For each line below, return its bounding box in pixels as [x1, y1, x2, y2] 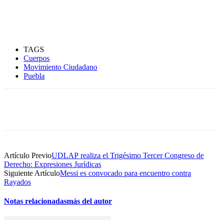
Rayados [4, 177, 31, 186]
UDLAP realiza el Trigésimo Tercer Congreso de [52, 151, 204, 160]
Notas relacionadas [4, 197, 67, 206]
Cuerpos [24, 54, 50, 62]
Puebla [24, 71, 45, 80]
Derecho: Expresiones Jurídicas [4, 160, 101, 168]
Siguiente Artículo [4, 168, 60, 177]
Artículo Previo [4, 151, 52, 160]
